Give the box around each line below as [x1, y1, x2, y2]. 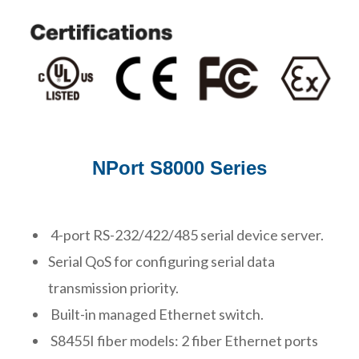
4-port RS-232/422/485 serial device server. [48, 225, 324, 244]
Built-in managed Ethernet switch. [48, 305, 264, 323]
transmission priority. [48, 278, 179, 296]
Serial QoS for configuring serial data [48, 252, 275, 270]
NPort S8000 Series [92, 156, 267, 179]
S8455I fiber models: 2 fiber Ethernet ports [48, 331, 318, 349]
